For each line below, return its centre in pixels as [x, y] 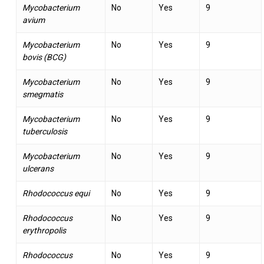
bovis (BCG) [44, 57]
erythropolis [44, 230]
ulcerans [38, 169]
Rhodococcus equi [56, 193]
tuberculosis [44, 131]
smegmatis [42, 94]
